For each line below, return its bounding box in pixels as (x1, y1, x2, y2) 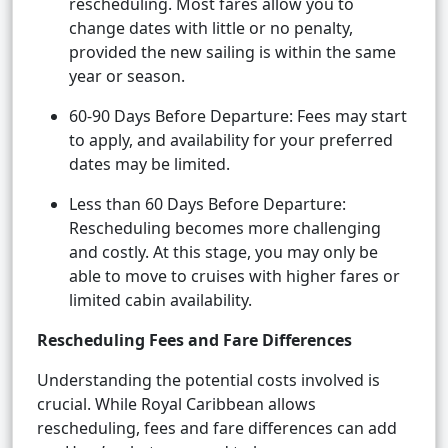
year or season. (69, 65, 185, 88)
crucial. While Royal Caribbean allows (37, 393, 316, 416)
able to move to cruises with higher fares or (69, 265, 400, 288)
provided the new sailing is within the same (69, 41, 396, 64)
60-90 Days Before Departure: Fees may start (69, 105, 407, 128)
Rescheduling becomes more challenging (69, 217, 381, 240)
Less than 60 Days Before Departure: (69, 193, 346, 216)
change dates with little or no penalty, (69, 17, 353, 40)
